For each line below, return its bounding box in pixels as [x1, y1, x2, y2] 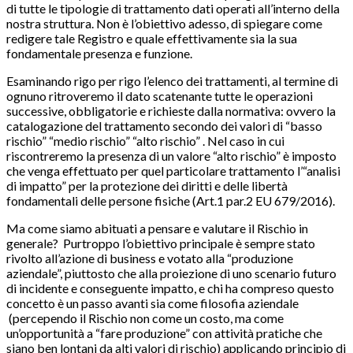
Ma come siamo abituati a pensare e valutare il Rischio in [6, 221, 308, 236]
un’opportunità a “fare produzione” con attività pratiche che [6, 325, 322, 341]
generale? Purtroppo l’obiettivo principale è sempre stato [6, 236, 315, 251]
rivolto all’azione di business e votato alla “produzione [6, 251, 293, 266]
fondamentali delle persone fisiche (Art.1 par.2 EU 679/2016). [6, 193, 335, 209]
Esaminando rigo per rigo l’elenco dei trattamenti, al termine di [6, 73, 338, 89]
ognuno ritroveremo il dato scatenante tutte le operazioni [6, 88, 313, 104]
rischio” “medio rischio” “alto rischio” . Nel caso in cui [6, 133, 284, 149]
